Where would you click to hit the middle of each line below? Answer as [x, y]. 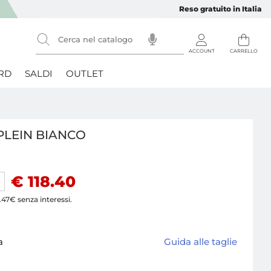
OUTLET [85, 73]
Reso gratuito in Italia [220, 9]
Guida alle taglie [200, 242]
